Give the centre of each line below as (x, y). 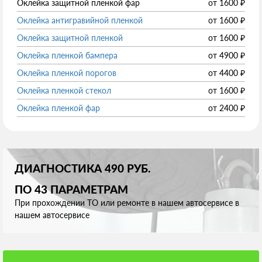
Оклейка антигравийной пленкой (80, 20)
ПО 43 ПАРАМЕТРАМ (71, 190)
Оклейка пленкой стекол (64, 91)
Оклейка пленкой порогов (67, 73)
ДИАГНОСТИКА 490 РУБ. (83, 169)
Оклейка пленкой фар (58, 108)
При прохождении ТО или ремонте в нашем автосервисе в (127, 203)
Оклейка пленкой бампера (67, 56)
